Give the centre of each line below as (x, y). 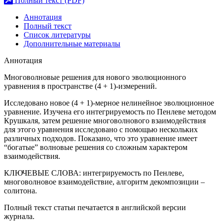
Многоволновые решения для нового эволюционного (95, 77)
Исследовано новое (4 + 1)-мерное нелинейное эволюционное (109, 103)
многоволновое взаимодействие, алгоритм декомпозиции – (104, 182)
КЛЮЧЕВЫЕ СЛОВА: (43, 173)
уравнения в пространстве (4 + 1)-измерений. (80, 86)
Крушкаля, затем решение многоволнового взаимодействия (105, 120)
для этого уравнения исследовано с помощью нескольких (101, 129)
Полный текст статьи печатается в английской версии (95, 207)
